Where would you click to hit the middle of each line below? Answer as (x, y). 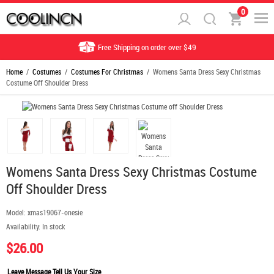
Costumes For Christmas (107, 72)
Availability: (23, 226)
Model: (17, 212)
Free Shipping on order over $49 (147, 47)
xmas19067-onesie (55, 212)
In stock (53, 226)
